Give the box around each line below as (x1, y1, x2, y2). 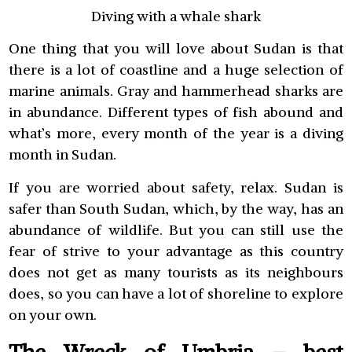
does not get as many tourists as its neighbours (9, 262, 343, 281)
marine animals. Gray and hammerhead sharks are (9, 82, 343, 101)
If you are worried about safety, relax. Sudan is (9, 178, 343, 196)
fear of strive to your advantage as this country (9, 241, 343, 260)
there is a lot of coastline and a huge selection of (9, 60, 343, 79)
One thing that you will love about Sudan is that (9, 39, 343, 58)
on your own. (9, 305, 97, 324)
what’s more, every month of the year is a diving (9, 124, 343, 143)
